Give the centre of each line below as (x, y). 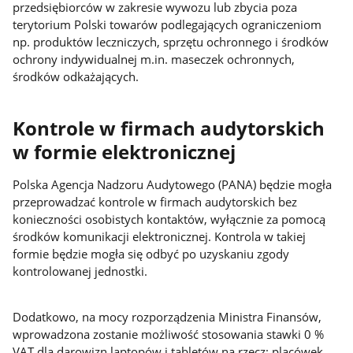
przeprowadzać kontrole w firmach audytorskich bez (155, 201)
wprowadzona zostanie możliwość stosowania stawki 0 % (169, 334)
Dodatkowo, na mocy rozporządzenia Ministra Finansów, (167, 317)
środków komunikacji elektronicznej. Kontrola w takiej (160, 236)
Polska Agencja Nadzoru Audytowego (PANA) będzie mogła (173, 184)
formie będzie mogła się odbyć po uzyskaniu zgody (151, 253)
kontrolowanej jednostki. (80, 271)
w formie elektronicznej (124, 152)
